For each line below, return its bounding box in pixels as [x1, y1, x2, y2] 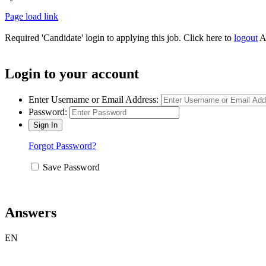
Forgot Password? [28, 141, 96, 151]
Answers [5, 204, 56, 220]
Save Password [43, 162, 100, 172]
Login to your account [5, 66, 139, 82]
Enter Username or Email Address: [28, 94, 159, 104]
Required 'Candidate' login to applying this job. [5, 33, 183, 43]
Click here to [183, 33, 234, 43]
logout [234, 33, 258, 43]
